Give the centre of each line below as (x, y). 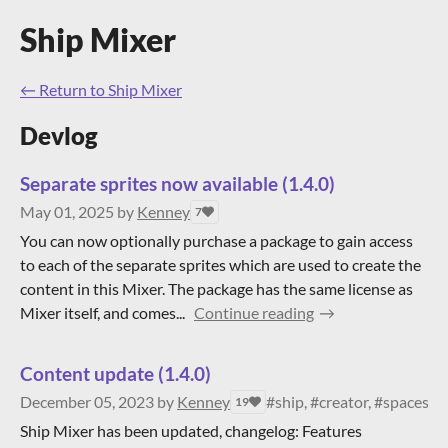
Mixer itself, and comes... (102, 312)
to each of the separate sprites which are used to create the (220, 264)
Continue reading (254, 312)
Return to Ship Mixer (110, 89)
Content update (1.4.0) (115, 373)
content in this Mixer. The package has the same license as (216, 288)
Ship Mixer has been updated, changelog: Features (191, 430)
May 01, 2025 (67, 211)
